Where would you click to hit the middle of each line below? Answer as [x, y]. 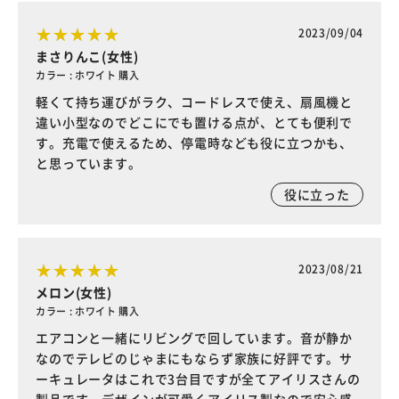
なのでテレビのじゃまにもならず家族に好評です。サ [195, 358]
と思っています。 [89, 163]
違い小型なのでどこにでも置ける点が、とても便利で [195, 122]
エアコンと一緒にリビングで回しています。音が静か [195, 338]
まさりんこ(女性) [87, 56]
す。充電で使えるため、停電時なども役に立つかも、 [195, 142]
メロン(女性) [74, 292]
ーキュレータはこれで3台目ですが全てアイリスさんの [198, 379]
